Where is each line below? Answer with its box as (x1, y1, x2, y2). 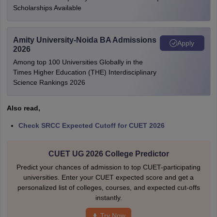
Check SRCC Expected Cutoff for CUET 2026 (18, 122, 165, 129)
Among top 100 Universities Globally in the (13, 58, 143, 66)
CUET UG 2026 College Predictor (48, 150, 169, 158)
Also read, (6, 104, 40, 112)
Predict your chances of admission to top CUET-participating (16, 163, 201, 171)
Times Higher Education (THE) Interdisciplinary (13, 68, 156, 76)
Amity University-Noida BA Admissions (13, 36, 156, 44)
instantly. (95, 194, 122, 201)
